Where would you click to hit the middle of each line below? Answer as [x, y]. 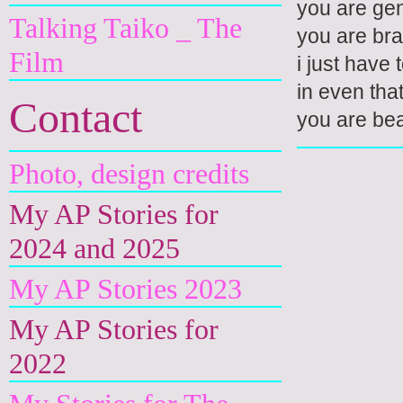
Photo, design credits [129, 174]
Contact [76, 117]
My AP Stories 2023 [125, 289]
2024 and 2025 [94, 248]
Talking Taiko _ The [125, 28]
